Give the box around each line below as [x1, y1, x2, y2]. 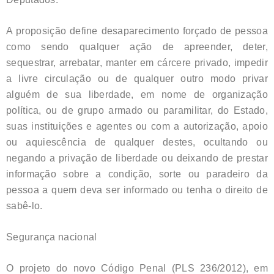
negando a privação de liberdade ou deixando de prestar [6, 152, 268, 163]
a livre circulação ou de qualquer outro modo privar [6, 73, 268, 84]
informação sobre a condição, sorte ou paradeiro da [6, 168, 268, 179]
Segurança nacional [6, 231, 97, 242]
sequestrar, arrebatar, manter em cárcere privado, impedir [6, 57, 268, 68]
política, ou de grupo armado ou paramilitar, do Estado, [6, 105, 268, 116]
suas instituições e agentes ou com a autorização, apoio [6, 120, 268, 131]
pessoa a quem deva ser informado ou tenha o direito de [6, 184, 268, 195]
